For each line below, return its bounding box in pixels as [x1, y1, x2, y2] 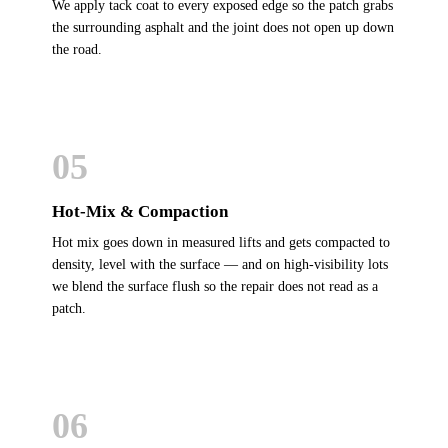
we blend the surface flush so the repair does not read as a [52, 278, 378, 294]
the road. [52, 41, 102, 57]
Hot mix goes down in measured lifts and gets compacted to [52, 234, 390, 250]
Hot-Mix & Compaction [52, 201, 228, 221]
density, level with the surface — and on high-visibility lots [52, 256, 388, 272]
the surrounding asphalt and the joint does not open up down [52, 19, 394, 35]
